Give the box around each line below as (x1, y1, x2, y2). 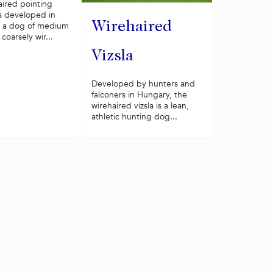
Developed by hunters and (91, 78, 195, 90)
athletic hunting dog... (91, 111, 177, 122)
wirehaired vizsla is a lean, (91, 100, 189, 112)
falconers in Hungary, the (91, 89, 187, 101)
